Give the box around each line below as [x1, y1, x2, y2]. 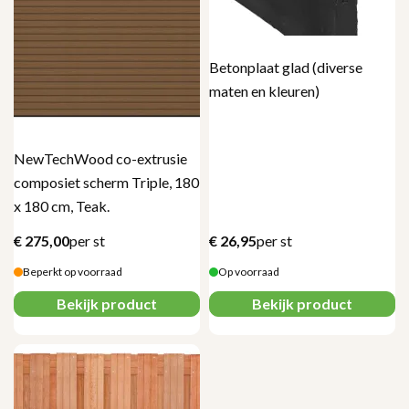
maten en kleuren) [209, 81, 320, 100]
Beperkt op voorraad [23, 264, 122, 278]
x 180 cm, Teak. [14, 196, 110, 215]
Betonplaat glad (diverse [209, 58, 362, 76]
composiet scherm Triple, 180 [14, 173, 199, 191]
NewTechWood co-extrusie [14, 149, 187, 167]
